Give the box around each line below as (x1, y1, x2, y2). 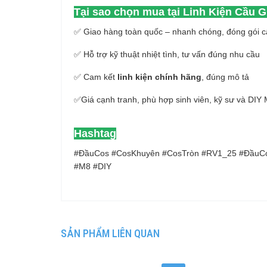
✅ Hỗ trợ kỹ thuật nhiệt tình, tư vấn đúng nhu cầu (74, 49, 260, 59)
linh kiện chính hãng (117, 72, 201, 82)
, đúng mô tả (201, 72, 249, 82)
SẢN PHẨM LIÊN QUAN (61, 227, 160, 240)
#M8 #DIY (74, 162, 111, 171)
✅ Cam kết (74, 72, 117, 82)
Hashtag (74, 128, 116, 139)
